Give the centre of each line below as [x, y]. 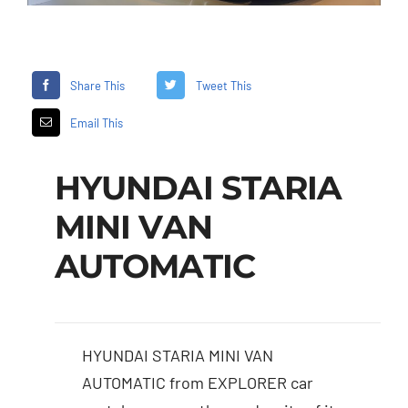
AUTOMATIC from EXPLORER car [197, 383]
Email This [97, 122]
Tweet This [223, 85]
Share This [98, 85]
